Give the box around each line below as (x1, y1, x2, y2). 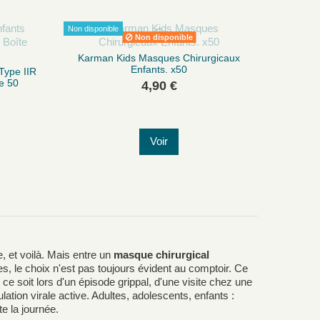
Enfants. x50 (131, 63, 188, 75)
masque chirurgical (114, 249, 209, 261)
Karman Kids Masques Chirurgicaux (78, 51, 241, 64)
